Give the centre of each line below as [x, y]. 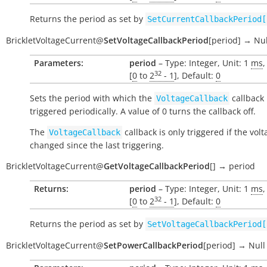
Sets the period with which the [92, 98]
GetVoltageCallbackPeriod [157, 166]
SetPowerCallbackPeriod [153, 245]
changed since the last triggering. [97, 145]
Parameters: [59, 63]
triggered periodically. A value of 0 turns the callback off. [143, 111]
